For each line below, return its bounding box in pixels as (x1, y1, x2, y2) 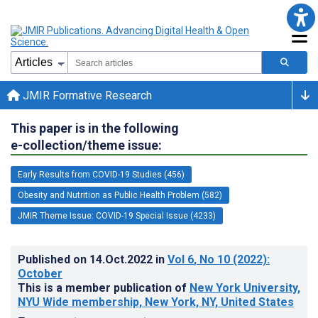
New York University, (190, 280, 300, 295)
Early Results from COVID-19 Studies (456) (18, 169, 185, 180)
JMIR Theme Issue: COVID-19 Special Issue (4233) (18, 210, 216, 221)
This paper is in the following (11, 120, 179, 136)
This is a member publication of (18, 280, 190, 295)
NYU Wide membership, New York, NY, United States (18, 295, 294, 309)
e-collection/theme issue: (11, 137, 162, 153)
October (18, 266, 62, 280)
